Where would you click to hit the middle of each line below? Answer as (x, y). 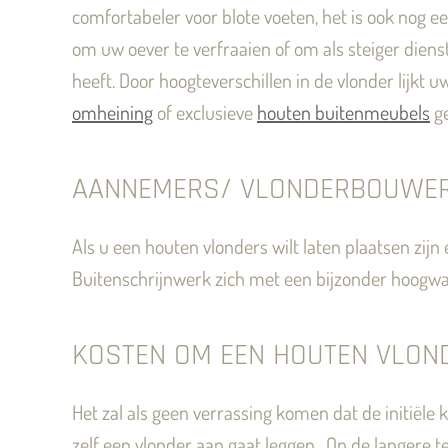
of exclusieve (205, 112)
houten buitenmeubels (343, 112)
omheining (112, 112)
